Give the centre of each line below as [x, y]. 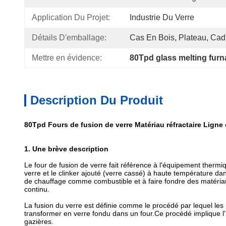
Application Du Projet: [71, 17]
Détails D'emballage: [69, 38]
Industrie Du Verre [162, 17]
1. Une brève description [66, 149]
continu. [37, 189]
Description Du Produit [97, 100]
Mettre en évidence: [67, 58]
